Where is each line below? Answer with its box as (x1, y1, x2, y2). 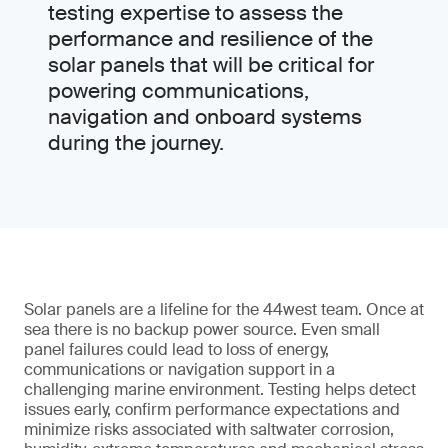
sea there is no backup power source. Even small (24, 319, 380, 340)
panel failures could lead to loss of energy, (24, 339, 329, 360)
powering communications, (48, 77, 309, 105)
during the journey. (48, 129, 224, 157)
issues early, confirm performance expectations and (24, 399, 400, 420)
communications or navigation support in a (24, 359, 335, 380)
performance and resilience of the (48, 25, 373, 53)
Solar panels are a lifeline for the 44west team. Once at (24, 299, 424, 320)
